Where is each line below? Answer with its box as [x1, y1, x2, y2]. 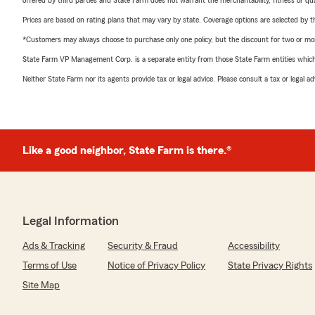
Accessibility [228, 241, 280, 251]
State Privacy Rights [228, 261, 312, 271]
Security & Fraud [108, 241, 178, 251]
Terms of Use [22, 261, 77, 271]
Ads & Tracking [22, 241, 85, 251]
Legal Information [22, 214, 119, 227]
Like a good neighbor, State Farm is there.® [22, 145, 231, 156]
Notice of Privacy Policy [108, 261, 205, 271]
